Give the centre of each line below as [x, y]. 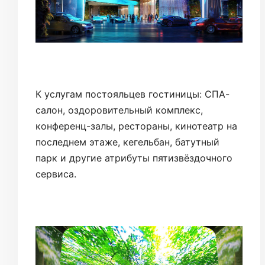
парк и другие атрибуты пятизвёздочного [134, 158]
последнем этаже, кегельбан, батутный [127, 142]
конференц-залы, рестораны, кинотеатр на [136, 126]
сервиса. [56, 174]
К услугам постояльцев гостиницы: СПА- [132, 94]
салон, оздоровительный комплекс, [119, 110]
